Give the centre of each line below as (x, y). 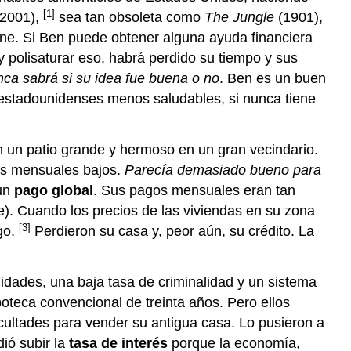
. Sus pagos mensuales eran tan (194, 191)
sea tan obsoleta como (130, 18)
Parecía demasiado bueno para (223, 170)
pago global (54, 191)
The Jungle (239, 18)
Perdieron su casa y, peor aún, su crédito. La (172, 232)
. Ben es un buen (273, 79)
